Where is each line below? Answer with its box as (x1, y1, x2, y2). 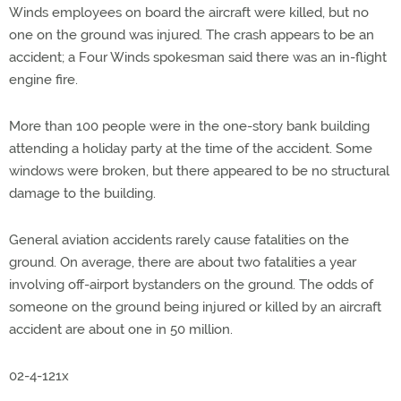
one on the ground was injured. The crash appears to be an (9, 27, 374, 43)
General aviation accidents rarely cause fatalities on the (9, 232, 349, 248)
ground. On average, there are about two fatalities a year (9, 254, 356, 270)
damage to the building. (9, 185, 156, 201)
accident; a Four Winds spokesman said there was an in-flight (9, 49, 387, 65)
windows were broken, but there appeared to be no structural (9, 163, 389, 179)
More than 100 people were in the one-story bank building (9, 118, 370, 134)
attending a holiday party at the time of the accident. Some (9, 141, 372, 157)
